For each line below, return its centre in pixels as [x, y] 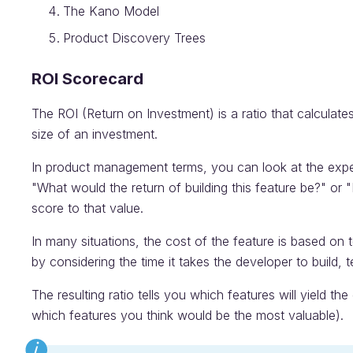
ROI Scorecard [87, 79]
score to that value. [87, 208]
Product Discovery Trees [134, 38]
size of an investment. [95, 134]
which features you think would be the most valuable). [188, 315]
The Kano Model [111, 11]
